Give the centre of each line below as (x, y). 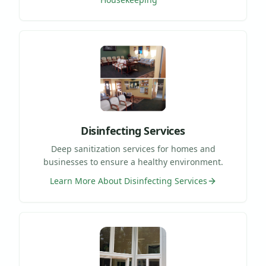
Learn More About (87, 180)
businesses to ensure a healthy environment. (133, 161)
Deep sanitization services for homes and (133, 148)
